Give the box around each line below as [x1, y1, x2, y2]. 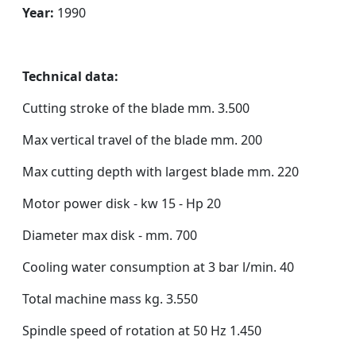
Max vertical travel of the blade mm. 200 [22, 131, 262, 149]
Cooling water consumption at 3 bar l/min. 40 [22, 258, 294, 276]
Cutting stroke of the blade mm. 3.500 [22, 99, 250, 117]
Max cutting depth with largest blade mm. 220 [22, 163, 299, 180]
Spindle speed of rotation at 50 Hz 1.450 [22, 322, 261, 339]
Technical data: [22, 68, 118, 85]
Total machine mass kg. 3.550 [22, 290, 198, 308]
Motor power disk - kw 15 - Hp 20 [22, 195, 221, 212]
